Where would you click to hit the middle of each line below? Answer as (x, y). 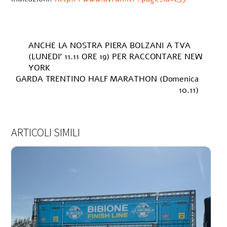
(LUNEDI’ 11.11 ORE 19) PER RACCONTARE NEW (115, 56)
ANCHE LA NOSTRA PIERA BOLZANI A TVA (110, 45)
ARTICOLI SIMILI (46, 132)
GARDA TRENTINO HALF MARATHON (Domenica (107, 79)
